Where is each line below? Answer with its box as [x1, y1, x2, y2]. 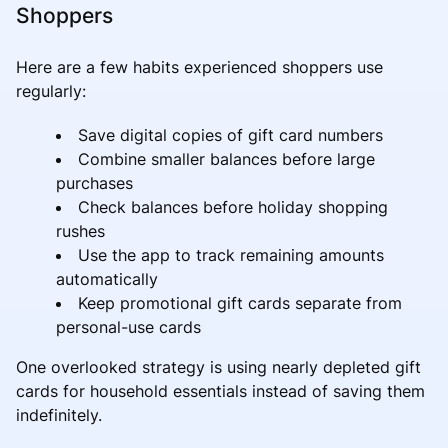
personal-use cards [56, 316, 201, 337]
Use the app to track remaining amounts [78, 244, 384, 265]
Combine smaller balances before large [78, 148, 375, 169]
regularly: [16, 80, 86, 101]
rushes [56, 220, 105, 241]
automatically [56, 268, 158, 289]
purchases [56, 172, 133, 193]
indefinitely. [16, 404, 102, 425]
